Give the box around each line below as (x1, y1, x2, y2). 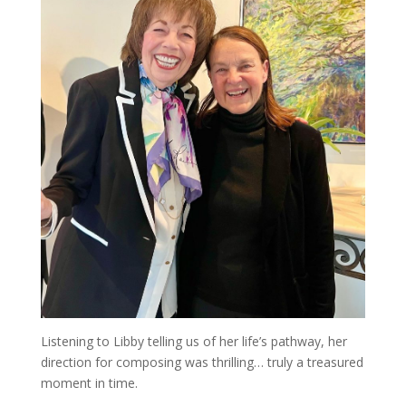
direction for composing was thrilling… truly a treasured (40, 353, 363, 372)
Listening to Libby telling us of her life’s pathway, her (40, 333, 347, 351)
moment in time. (40, 374, 138, 392)
